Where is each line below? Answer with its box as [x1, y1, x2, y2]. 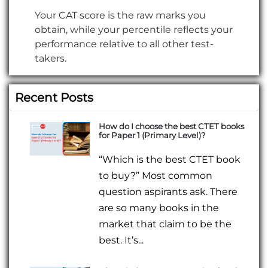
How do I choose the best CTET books [99, 121, 245, 132]
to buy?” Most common [99, 170, 213, 182]
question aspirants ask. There [99, 186, 238, 198]
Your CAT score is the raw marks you [35, 9, 206, 21]
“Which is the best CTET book [99, 154, 241, 166]
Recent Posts [15, 90, 93, 105]
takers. [35, 52, 69, 64]
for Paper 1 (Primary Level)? [99, 130, 206, 141]
